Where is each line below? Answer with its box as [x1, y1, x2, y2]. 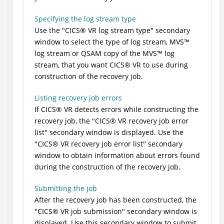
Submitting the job [34, 183, 97, 193]
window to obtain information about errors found [34, 150, 200, 160]
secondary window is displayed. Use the [47, 127, 183, 137]
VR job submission [58, 206, 122, 216]
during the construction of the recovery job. [34, 162, 180, 172]
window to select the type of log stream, [34, 37, 169, 47]
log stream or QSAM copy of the [34, 48, 142, 58]
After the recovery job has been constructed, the [34, 195, 196, 205]
